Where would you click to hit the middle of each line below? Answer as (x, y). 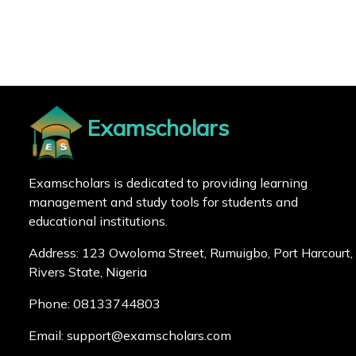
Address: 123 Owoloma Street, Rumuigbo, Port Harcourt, (191, 253)
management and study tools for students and (163, 202)
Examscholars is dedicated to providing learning (168, 183)
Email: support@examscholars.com (130, 335)
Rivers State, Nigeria (88, 272)
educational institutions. (98, 221)
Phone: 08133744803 (95, 304)
